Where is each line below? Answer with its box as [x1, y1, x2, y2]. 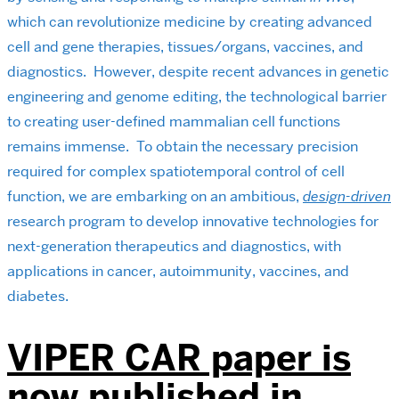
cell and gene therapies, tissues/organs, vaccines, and [7, 37, 363, 57]
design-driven [303, 187, 391, 207]
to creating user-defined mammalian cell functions [7, 112, 340, 132]
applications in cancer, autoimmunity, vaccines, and [7, 262, 349, 281]
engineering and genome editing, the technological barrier [7, 87, 387, 107]
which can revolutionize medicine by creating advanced [7, 12, 372, 32]
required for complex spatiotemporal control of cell [7, 162, 345, 182]
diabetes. [7, 287, 69, 306]
